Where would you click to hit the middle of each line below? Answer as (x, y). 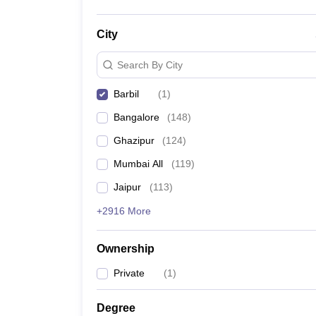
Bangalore (136, 117)
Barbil (126, 94)
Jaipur (127, 187)
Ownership (126, 249)
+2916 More (124, 211)
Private (129, 273)
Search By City (150, 65)
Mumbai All (138, 164)
